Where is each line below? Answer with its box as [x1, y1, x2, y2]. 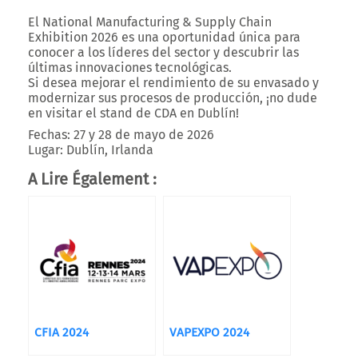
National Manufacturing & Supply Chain [42, 14, 272, 30]
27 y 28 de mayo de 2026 [70, 127, 214, 142]
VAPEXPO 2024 [169, 325, 249, 340]
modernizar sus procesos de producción [28, 90, 260, 105]
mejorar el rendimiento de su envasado [81, 75, 309, 90]
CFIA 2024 [34, 325, 89, 340]
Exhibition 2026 [28, 30, 118, 45]
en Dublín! [177, 105, 239, 121]
